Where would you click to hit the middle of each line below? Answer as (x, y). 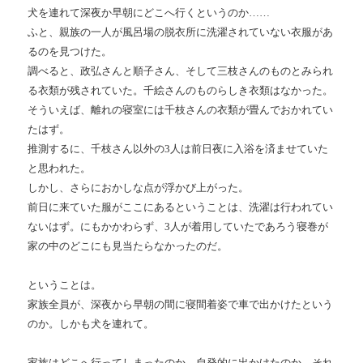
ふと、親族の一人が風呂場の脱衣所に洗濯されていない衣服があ (181, 32)
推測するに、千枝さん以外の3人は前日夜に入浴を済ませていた (178, 149)
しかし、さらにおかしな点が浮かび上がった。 (139, 188)
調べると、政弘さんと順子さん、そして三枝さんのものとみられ (181, 71)
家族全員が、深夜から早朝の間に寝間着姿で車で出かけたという (181, 305)
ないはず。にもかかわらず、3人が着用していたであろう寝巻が (178, 227)
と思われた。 (60, 169)
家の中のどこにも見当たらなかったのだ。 (128, 246)
